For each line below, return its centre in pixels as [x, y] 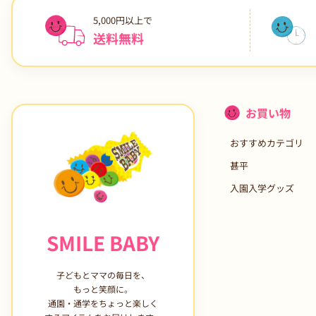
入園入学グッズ [262, 188]
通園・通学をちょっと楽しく [103, 303]
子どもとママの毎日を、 [103, 274]
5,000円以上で [123, 20]
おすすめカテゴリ [267, 142]
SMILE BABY [103, 242]
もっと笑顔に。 [103, 288]
